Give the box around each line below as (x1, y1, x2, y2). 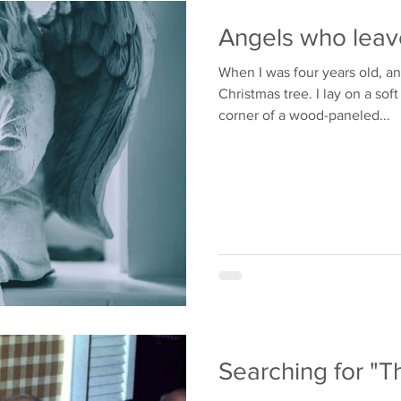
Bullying (6, 11, 50, 26)
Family (86, 11, 121, 26)
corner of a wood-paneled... (218, 107, 390, 123)
